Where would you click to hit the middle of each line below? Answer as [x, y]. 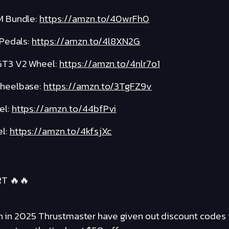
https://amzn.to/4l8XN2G [86, 41]
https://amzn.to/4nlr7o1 [110, 64]
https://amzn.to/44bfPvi [64, 109]
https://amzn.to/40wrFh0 [95, 19]
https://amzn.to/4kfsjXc [61, 131]
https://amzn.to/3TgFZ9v [98, 86]
